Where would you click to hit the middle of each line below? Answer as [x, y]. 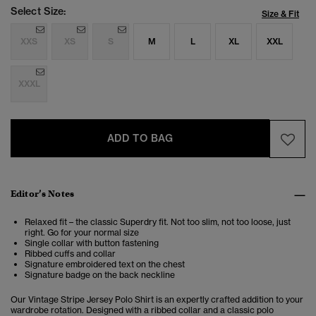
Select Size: [38, 12]
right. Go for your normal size [82, 233]
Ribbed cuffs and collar [70, 254]
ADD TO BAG [140, 139]
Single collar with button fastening [92, 243]
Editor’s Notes [42, 194]
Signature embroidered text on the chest [105, 265]
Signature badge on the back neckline [100, 275]
